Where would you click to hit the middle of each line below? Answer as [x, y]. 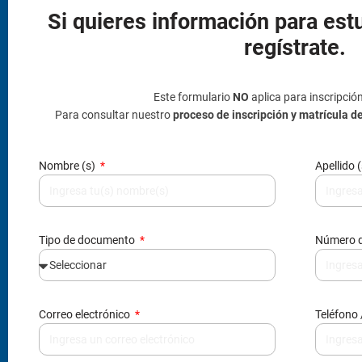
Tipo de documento [88, 240]
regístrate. [295, 47]
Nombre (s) [68, 165]
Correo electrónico [86, 314]
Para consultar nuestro [114, 114]
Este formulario [193, 97]
